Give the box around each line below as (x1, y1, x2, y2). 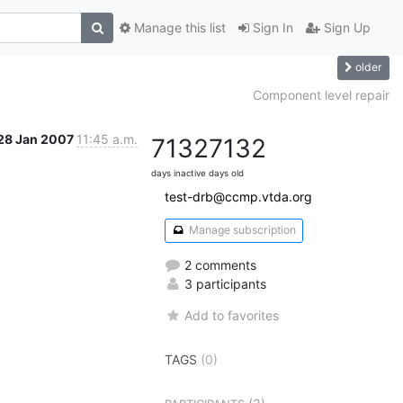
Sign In (249, 20, 293, 36)
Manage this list (130, 20, 226, 36)
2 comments (181, 256, 256, 273)
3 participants (181, 275, 266, 291)
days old (209, 167, 244, 178)
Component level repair (253, 86, 390, 103)
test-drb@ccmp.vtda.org (165, 188, 312, 204)
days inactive (151, 167, 206, 178)
